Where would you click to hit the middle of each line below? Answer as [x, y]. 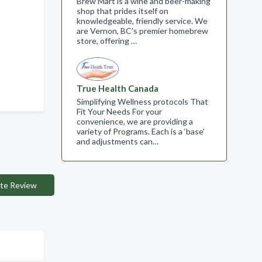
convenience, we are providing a [135, 121]
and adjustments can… [117, 141]
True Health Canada [117, 88]
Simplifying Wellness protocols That [142, 101]
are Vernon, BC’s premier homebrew [142, 31]
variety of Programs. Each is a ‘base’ [140, 131]
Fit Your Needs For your [119, 111]
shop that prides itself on [122, 11]
